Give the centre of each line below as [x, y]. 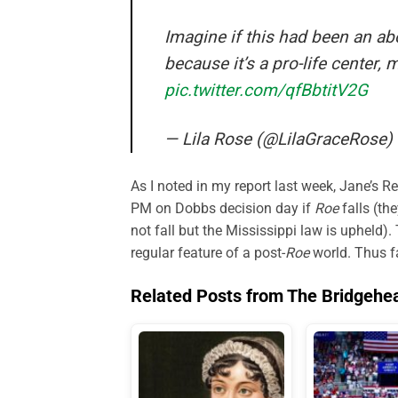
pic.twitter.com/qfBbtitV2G [266, 90]
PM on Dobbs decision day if [223, 208]
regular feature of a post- [208, 252]
